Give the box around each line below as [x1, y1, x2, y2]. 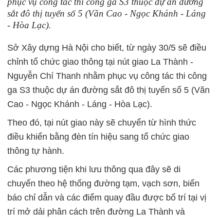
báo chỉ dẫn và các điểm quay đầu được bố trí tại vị [7, 193, 206, 202]
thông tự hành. [7, 146, 64, 156]
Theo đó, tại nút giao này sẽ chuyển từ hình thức [7, 118, 196, 127]
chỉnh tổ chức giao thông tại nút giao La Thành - [7, 57, 193, 67]
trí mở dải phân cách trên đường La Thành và [7, 207, 185, 217]
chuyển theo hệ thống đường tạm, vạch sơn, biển [7, 179, 200, 188]
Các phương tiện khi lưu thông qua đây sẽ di [7, 164, 181, 174]
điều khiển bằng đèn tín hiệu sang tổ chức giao [7, 132, 189, 142]
